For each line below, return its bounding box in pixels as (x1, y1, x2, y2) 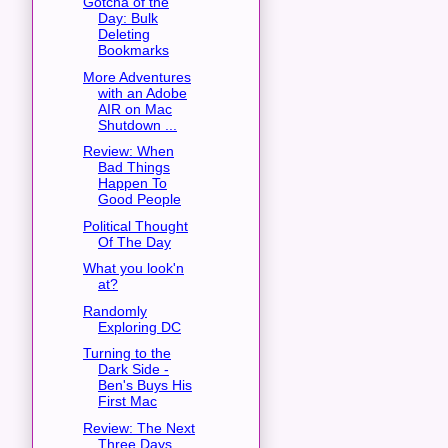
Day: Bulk (97, 10, 158, 27)
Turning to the (82, 345, 171, 362)
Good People (97, 191, 181, 208)
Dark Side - (97, 361, 169, 378)
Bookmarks (97, 42, 169, 59)
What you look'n (82, 260, 184, 277)
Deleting (97, 26, 150, 43)
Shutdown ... (97, 116, 177, 133)
